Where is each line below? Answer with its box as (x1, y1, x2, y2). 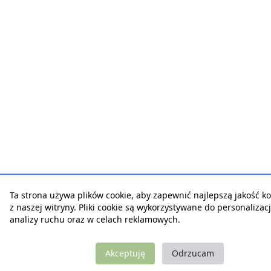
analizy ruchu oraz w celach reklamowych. (10, 214, 180, 225)
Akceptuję (105, 247, 145, 259)
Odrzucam (171, 247, 214, 259)
